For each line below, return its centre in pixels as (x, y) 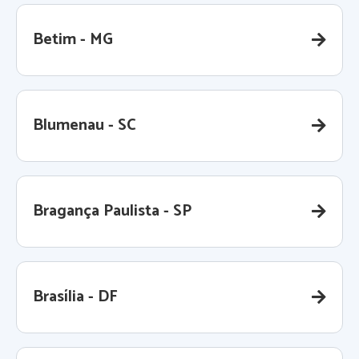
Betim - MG (73, 40)
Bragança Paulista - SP (112, 212)
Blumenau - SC (85, 126)
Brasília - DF (75, 297)
